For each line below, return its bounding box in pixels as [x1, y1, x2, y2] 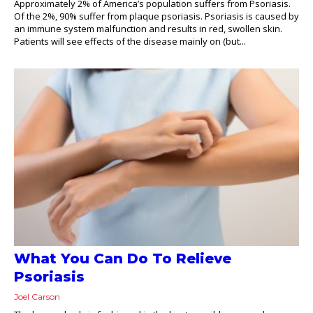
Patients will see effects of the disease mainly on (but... [14, 34, 246, 48]
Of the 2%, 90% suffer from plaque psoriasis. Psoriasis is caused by [14, 9, 299, 22]
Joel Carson [14, 291, 60, 303]
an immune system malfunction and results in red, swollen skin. [14, 22, 282, 35]
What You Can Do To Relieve [14, 250, 231, 268]
